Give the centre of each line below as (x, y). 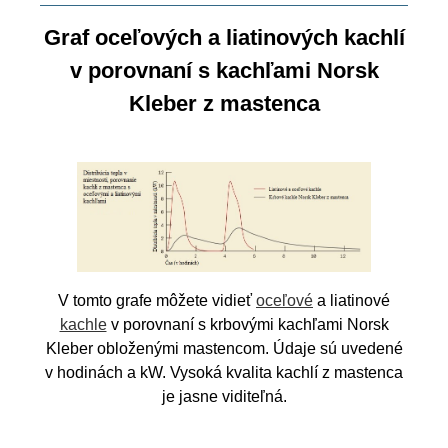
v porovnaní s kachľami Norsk (224, 70)
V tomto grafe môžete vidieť (157, 300)
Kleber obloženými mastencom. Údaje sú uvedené (224, 348)
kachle (83, 324)
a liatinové (351, 300)
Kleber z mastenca (224, 103)
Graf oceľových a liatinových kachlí (224, 37)
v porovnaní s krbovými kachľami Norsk (247, 324)
